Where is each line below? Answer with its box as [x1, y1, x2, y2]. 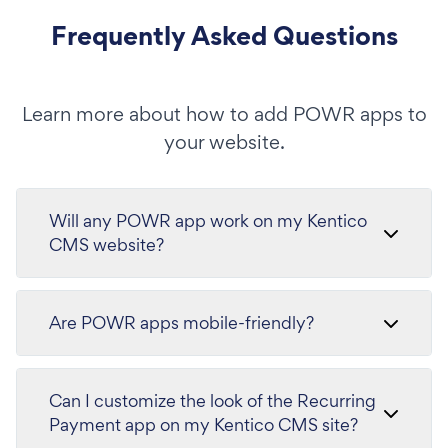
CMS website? [49, 232, 164, 256]
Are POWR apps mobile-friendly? [49, 310, 314, 334]
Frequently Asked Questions [50, 16, 398, 54]
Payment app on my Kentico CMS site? [49, 412, 358, 436]
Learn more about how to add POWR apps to [21, 100, 427, 127]
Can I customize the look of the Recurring [49, 388, 376, 412]
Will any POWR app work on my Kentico [49, 208, 367, 232]
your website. [163, 128, 285, 155]
